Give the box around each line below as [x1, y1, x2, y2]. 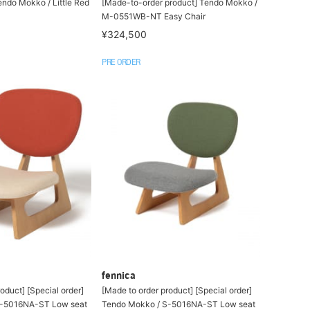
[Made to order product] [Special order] [102, 285, 253, 295]
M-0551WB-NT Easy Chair [102, 10, 206, 21]
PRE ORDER [102, 58, 140, 67]
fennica [102, 271, 136, 282]
